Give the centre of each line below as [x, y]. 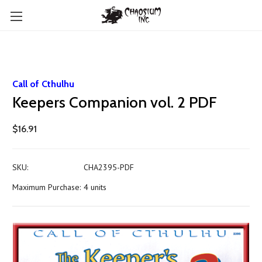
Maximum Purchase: [46, 187]
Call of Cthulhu [43, 84]
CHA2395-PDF [108, 167]
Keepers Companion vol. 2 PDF [115, 102]
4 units [95, 187]
